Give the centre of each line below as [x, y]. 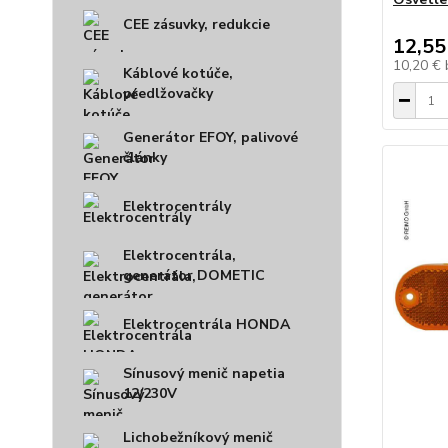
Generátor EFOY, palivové [210, 137]
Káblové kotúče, [178, 73]
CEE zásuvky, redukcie [196, 24]
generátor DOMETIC [194, 275]
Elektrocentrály [177, 206]
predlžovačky [168, 93]
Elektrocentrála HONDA [206, 324]
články [145, 157]
